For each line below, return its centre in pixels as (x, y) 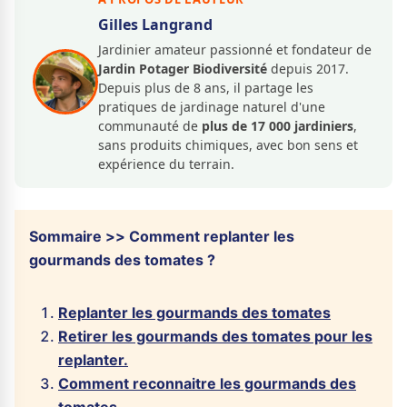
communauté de (150, 126)
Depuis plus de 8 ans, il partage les (206, 88)
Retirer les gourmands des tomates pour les (215, 336)
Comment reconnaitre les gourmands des (207, 383)
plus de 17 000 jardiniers (278, 126)
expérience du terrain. (166, 164)
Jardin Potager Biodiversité (183, 69)
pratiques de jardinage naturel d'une (212, 107)
